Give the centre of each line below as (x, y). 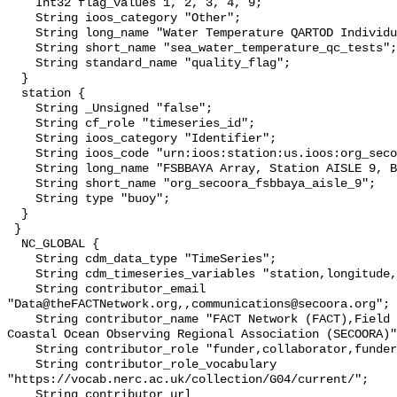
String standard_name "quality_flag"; (21, 64)
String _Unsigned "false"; (21, 109)
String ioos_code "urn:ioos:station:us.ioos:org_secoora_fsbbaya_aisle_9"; (21, 154)
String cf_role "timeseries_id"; (21, 124)
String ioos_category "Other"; (21, 19)
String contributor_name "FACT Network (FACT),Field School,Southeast (21, 320)
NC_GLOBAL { (14, 245)
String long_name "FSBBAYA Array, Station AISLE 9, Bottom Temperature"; (21, 169)
